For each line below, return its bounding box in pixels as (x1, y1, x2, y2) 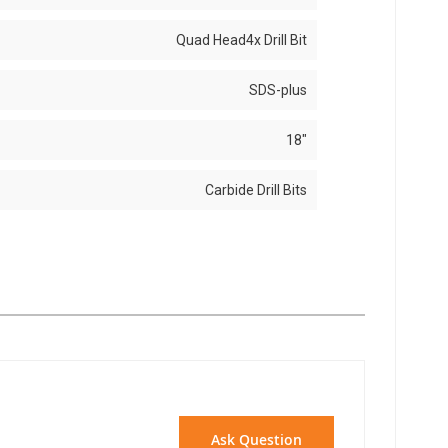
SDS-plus (249, 82, 308, 98)
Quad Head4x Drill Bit (176, 32, 308, 48)
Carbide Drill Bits (205, 182, 308, 198)
